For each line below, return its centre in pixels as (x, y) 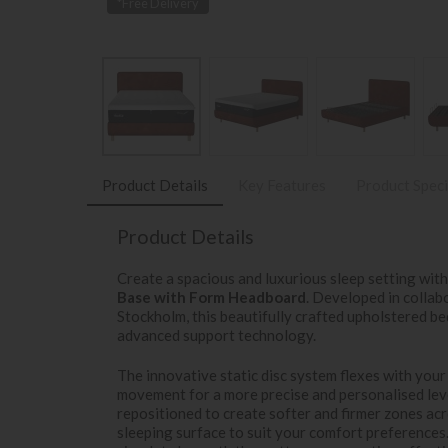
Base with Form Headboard (211, 296)
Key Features (282, 185)
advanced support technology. (216, 334)
